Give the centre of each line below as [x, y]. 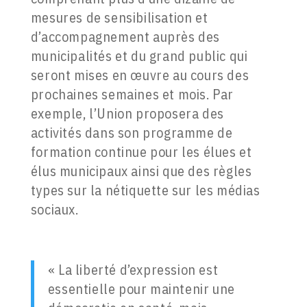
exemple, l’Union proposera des [127, 114]
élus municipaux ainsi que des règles [141, 171]
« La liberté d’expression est [133, 270]
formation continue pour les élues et [141, 152]
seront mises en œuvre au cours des [140, 75]
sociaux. [54, 210]
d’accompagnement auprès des [125, 37]
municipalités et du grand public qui [139, 56]
